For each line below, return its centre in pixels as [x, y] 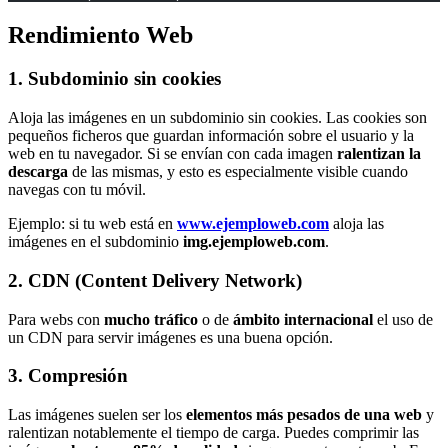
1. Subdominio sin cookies [114, 79]
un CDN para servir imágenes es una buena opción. [170, 337]
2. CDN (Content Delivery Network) [155, 280]
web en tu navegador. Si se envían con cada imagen [172, 154]
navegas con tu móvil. [77, 190]
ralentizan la [379, 154]
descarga [38, 172]
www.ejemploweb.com [253, 224]
